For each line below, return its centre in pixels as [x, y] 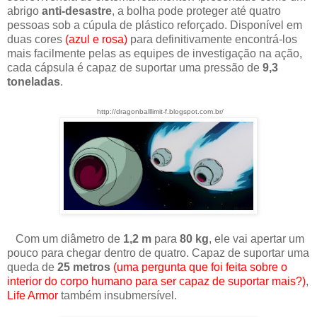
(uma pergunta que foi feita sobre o [199, 267]
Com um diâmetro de [65, 238]
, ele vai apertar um [257, 238]
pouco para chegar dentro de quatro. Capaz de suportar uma [158, 253]
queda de [31, 267]
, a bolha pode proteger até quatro [196, 11]
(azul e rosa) [95, 39]
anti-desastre [77, 11]
